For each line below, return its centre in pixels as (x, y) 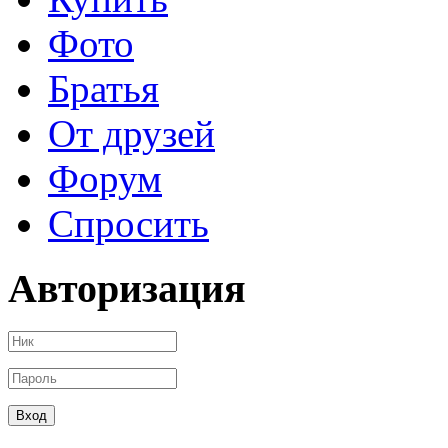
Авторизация (127, 289)
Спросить (128, 224)
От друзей (131, 134)
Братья (103, 89)
